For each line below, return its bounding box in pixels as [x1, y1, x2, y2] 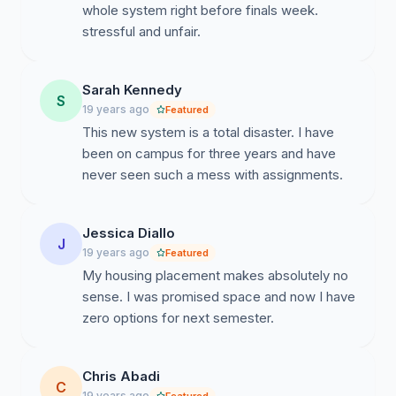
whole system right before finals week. [82, 2, 318, 19]
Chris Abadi [82, 368, 160, 385]
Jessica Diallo [82, 225, 175, 241]
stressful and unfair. [82, 23, 201, 40]
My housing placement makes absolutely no [82, 267, 348, 284]
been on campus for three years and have [82, 145, 336, 162]
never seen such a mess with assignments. [82, 166, 343, 183]
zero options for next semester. [82, 309, 274, 326]
